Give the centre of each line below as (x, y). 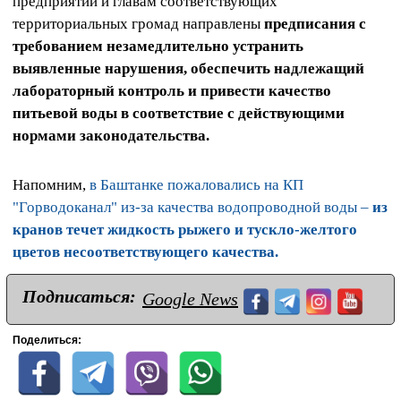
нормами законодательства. (111, 135)
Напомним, (51, 185)
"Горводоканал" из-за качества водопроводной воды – (192, 208)
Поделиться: (47, 341)
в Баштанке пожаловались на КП (196, 185)
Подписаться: (79, 297)
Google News (190, 299)
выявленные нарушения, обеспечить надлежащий (188, 68)
